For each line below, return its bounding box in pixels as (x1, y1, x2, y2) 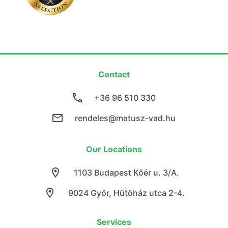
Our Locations (86, 144, 142, 155)
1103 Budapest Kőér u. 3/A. (73, 167, 179, 178)
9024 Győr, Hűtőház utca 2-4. (68, 188, 185, 198)
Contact (98, 69, 130, 80)
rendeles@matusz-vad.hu (75, 113, 176, 124)
